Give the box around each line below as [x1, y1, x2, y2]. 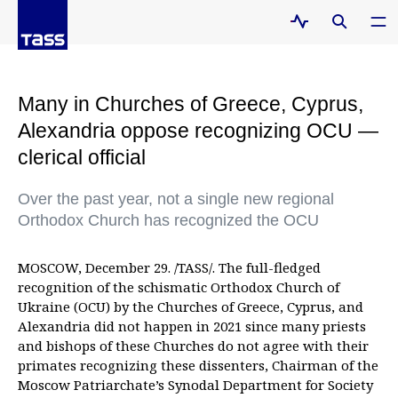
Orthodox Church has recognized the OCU [18, 211, 319, 229]
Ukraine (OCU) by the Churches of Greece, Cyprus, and [18, 298, 363, 315]
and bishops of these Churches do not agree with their [18, 337, 369, 354]
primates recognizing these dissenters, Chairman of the [18, 356, 378, 374]
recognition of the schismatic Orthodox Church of [18, 278, 339, 296]
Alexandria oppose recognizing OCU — [18, 119, 378, 142]
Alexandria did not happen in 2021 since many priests [18, 317, 366, 335]
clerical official [18, 146, 146, 169]
